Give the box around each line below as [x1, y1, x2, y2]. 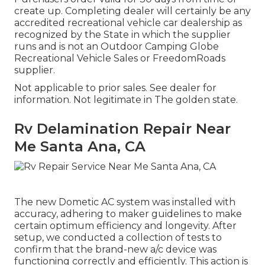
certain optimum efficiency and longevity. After [14, 219, 237, 231]
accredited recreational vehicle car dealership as [14, 17, 242, 29]
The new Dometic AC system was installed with [14, 196, 235, 208]
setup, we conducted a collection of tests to [14, 231, 222, 243]
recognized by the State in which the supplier [14, 29, 231, 41]
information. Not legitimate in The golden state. [14, 94, 238, 106]
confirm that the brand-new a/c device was [14, 243, 216, 255]
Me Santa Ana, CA [14, 138, 146, 156]
